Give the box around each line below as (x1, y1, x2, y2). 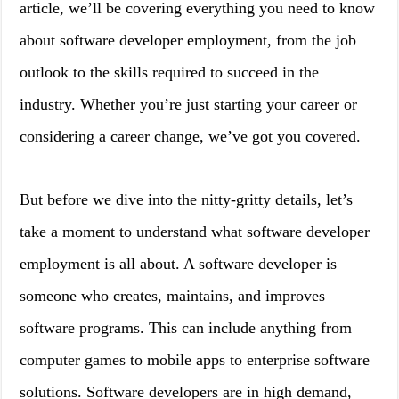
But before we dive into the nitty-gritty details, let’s (20, 191, 354, 208)
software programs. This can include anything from (20, 319, 353, 337)
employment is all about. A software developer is (20, 255, 338, 273)
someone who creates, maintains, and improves (20, 287, 326, 305)
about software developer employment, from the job (20, 31, 357, 49)
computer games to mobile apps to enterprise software (20, 351, 370, 369)
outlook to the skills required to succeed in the (20, 63, 320, 81)
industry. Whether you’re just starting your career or (20, 95, 358, 113)
